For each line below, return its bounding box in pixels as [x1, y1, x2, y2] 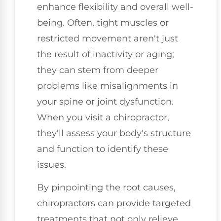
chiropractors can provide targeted [37, 198, 191, 209]
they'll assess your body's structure [37, 127, 191, 139]
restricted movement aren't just [37, 33, 178, 44]
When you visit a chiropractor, [37, 111, 169, 123]
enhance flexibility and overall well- [37, 1, 193, 12]
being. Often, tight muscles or [37, 17, 169, 28]
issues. [37, 159, 66, 170]
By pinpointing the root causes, [37, 182, 176, 193]
